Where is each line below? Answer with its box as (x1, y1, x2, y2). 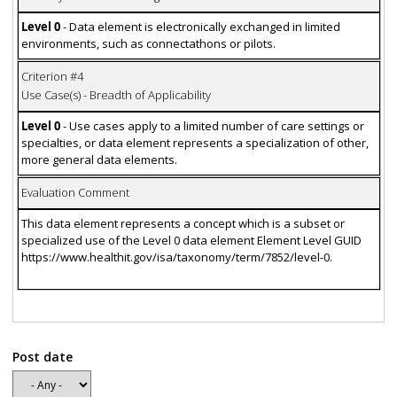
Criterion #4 (20, 68, 83, 85)
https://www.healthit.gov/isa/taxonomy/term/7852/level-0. (20, 249, 332, 266)
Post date (12, 347, 73, 365)
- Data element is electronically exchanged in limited (62, 19, 340, 35)
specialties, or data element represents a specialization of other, (20, 135, 369, 152)
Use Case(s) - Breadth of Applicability (20, 87, 211, 104)
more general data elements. (20, 152, 177, 168)
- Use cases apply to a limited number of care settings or (62, 118, 364, 135)
